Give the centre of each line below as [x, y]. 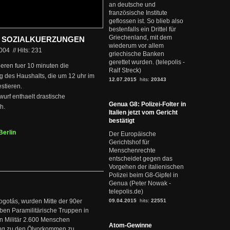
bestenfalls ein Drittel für [142, 29]
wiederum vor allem [136, 46]
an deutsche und [132, 5]
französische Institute [138, 13]
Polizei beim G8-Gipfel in [143, 175]
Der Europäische [132, 134]
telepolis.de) [126, 191]
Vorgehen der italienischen [146, 167]
